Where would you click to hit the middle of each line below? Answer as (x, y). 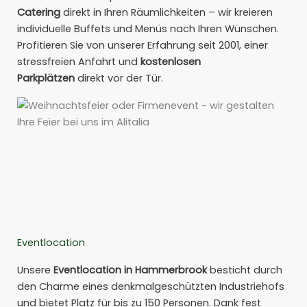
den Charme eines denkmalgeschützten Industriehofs (151, 287)
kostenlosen (171, 62)
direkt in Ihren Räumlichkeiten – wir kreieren (167, 13)
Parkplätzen (46, 78)
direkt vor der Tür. (119, 78)
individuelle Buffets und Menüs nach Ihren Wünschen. (148, 29)
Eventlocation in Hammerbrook (130, 270)
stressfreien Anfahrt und (79, 62)
